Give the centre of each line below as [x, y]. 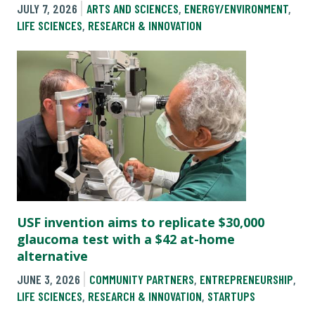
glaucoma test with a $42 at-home [126, 239]
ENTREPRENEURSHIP [246, 279]
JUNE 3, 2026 [49, 279]
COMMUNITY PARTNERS [141, 279]
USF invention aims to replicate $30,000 [141, 222]
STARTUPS [231, 296]
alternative [52, 256]
